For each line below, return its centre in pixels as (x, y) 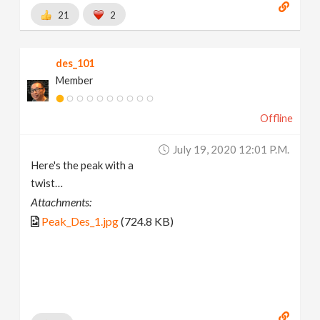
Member (75, 80)
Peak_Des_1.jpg (80, 221)
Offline (276, 118)
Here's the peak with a (82, 165)
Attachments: (61, 201)
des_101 (75, 63)
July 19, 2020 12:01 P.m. (231, 149)
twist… (47, 182)
